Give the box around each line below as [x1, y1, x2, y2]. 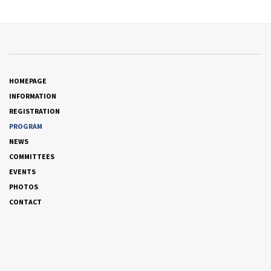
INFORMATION [9, 91, 56, 100]
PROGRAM [9, 122, 42, 131]
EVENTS [9, 167, 36, 176]
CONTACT [9, 197, 42, 206]
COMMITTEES [9, 152, 54, 161]
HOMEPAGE [9, 76, 47, 85]
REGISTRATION [9, 106, 60, 116]
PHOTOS [9, 182, 38, 191]
